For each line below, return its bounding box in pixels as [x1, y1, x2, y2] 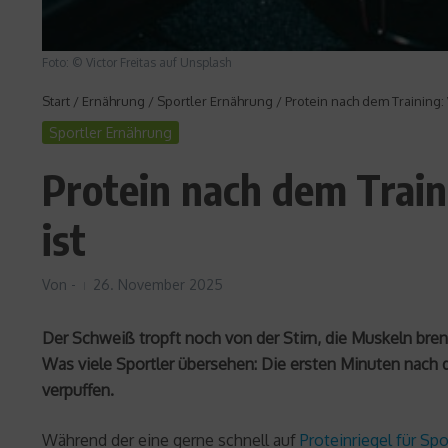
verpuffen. [42, 380, 114, 401]
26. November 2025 [93, 276, 223, 294]
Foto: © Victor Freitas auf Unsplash [42, 55, 231, 71]
